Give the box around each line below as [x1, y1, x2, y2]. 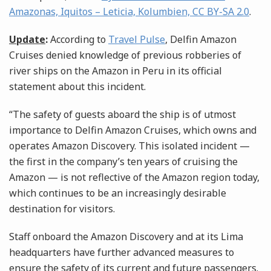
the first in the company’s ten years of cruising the [9, 155, 238, 169]
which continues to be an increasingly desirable [9, 186, 226, 200]
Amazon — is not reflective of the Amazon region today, [9, 171, 260, 184]
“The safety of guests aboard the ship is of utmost [9, 108, 236, 122]
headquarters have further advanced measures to [9, 246, 234, 260]
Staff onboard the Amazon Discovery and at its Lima [9, 230, 243, 244]
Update [9, 33, 45, 47]
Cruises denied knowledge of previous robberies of [9, 48, 241, 62]
